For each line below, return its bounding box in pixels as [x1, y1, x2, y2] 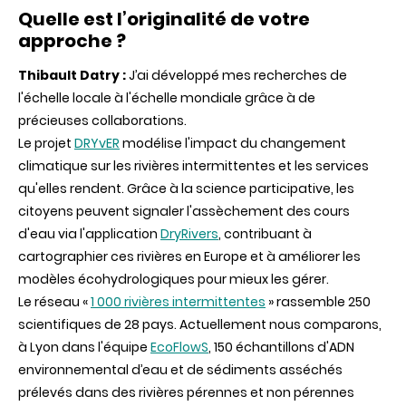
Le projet [18, 134, 74, 153]
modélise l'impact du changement [120, 134, 346, 153]
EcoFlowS [150, 338, 208, 357]
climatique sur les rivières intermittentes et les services [18, 157, 369, 176]
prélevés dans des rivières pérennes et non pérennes [18, 383, 354, 402]
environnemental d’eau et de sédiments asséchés [18, 361, 343, 380]
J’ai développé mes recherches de [129, 66, 347, 85]
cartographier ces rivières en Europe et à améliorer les [18, 247, 361, 266]
